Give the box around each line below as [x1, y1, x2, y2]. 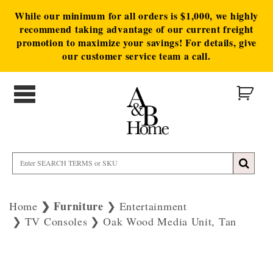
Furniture [53, 198, 104, 214]
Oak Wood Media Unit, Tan [103, 214, 236, 229]
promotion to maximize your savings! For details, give [16, 35, 257, 49]
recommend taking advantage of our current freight [19, 22, 254, 36]
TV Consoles [24, 214, 88, 229]
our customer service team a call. [62, 49, 211, 63]
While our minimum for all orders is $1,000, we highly [14, 9, 259, 23]
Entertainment [119, 199, 187, 213]
